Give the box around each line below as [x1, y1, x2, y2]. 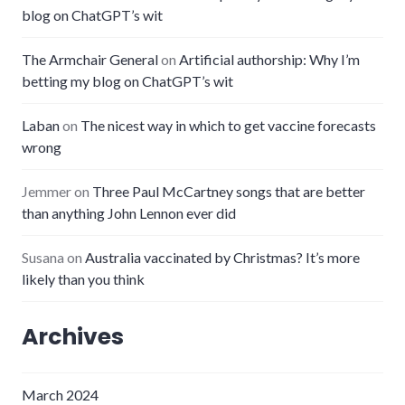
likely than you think [22, 269, 145, 287]
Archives [22, 320, 124, 353]
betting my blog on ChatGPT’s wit [22, 71, 233, 89]
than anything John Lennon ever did [22, 203, 236, 221]
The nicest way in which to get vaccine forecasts [80, 116, 376, 134]
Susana [22, 248, 64, 266]
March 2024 [22, 385, 99, 403]
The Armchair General [22, 50, 158, 68]
